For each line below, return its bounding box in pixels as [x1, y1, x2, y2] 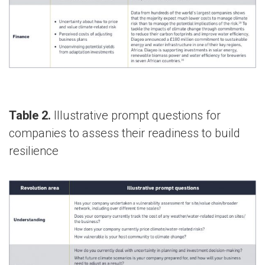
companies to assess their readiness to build [9, 126, 240, 141]
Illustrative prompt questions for [54, 108, 221, 123]
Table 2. [9, 108, 54, 123]
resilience [9, 144, 59, 159]
